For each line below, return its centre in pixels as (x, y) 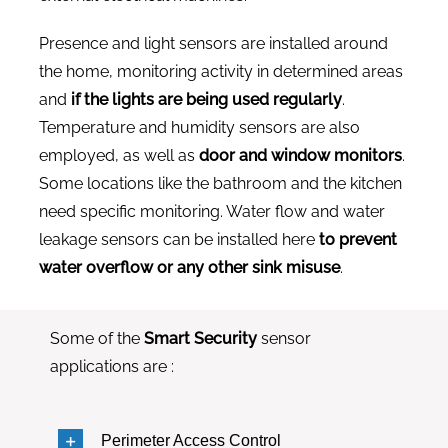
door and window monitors (300, 156)
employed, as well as (118, 156)
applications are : (112, 367)
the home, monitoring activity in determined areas (220, 72)
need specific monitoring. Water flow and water (211, 212)
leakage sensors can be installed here (176, 240)
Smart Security (201, 339)
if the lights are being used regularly (206, 100)
